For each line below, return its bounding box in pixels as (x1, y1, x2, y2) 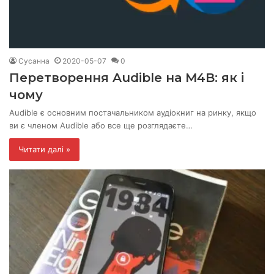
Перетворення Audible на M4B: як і (9, 70, 244, 86)
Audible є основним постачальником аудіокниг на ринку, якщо (9, 108, 256, 118)
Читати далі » (18, 144, 70, 155)
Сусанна (18, 56, 50, 66)
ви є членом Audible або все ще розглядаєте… (9, 120, 193, 131)
